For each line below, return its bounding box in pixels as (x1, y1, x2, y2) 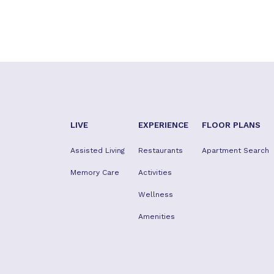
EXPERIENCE (138, 120, 188, 130)
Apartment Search (202, 146, 269, 155)
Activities (138, 168, 172, 177)
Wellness (138, 190, 173, 199)
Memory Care (70, 168, 119, 177)
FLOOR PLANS (202, 120, 261, 130)
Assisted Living (70, 146, 125, 155)
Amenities (138, 212, 175, 221)
